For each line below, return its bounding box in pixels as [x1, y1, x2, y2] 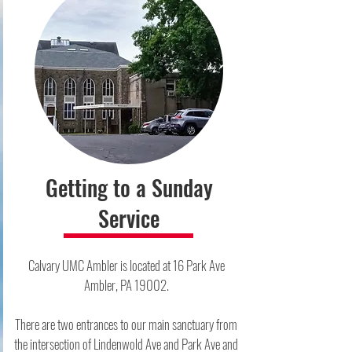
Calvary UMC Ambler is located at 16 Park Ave [27, 255, 225, 275]
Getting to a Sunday [45, 171, 213, 203]
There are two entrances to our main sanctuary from [15, 314, 237, 334]
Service [98, 202, 159, 234]
